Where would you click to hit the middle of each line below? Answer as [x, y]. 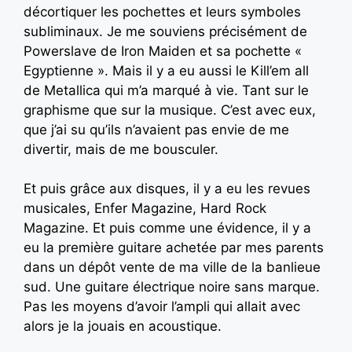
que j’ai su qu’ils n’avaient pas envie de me [156, 129]
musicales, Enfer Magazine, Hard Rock [145, 209]
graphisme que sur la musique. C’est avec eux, [170, 110]
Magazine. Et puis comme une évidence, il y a [167, 228]
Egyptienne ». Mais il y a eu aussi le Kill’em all [166, 70]
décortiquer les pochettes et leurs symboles [162, 11]
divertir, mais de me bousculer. [121, 149]
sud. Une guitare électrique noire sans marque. [172, 287]
